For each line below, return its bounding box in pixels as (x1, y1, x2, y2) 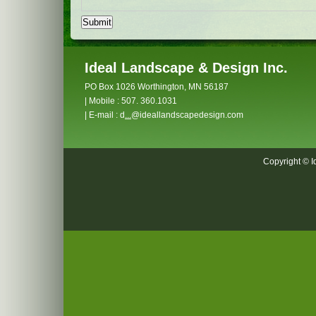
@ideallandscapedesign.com (131, 110, 243, 121)
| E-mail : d (85, 110, 125, 121)
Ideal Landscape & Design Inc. (85, 60, 288, 76)
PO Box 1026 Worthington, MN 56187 (85, 82, 229, 92)
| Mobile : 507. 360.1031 (85, 96, 177, 107)
